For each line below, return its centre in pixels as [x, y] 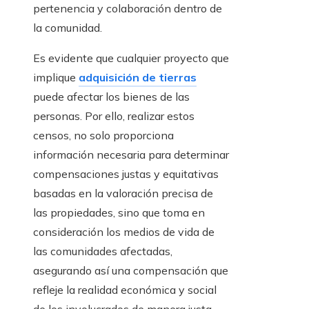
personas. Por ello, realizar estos [114, 116]
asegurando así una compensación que [131, 271]
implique [56, 78]
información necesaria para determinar [131, 155]
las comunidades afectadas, [103, 251]
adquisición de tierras [138, 78]
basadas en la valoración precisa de [123, 193]
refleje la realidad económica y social [125, 290]
